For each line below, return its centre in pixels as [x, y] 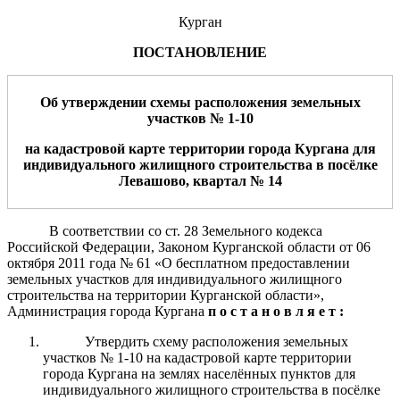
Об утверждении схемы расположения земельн [191, 102]
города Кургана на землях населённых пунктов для [199, 373]
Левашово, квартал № [193, 180]
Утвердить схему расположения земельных [216, 341]
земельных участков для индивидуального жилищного [175, 279]
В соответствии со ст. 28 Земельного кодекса [185, 230]
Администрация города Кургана [108, 311]
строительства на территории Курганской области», [166, 295]
